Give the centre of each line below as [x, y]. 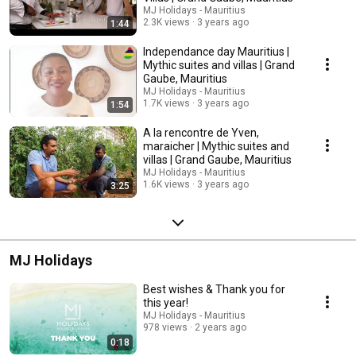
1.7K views [166, 104]
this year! [166, 303]
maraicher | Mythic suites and [216, 147]
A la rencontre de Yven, [201, 133]
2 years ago [221, 328]
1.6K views [166, 185]
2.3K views [166, 23]
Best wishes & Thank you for [214, 290]
